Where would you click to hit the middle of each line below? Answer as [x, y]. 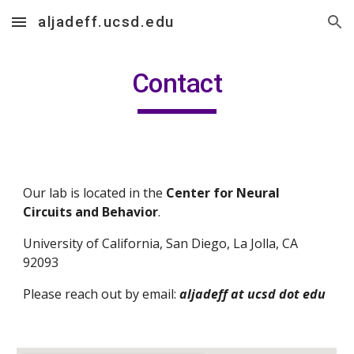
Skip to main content [69, 29]
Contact [177, 83]
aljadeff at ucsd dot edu [253, 294]
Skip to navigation [292, 29]
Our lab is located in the [95, 193]
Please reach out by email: [102, 294]
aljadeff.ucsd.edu [106, 22]
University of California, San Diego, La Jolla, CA [161, 243]
